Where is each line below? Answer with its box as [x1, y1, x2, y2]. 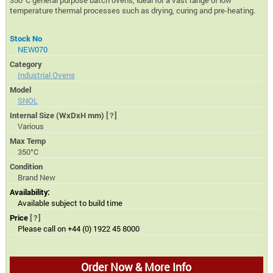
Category [10, 58, 43, 69]
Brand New [17, 172, 55, 182]
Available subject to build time [17, 197, 122, 208]
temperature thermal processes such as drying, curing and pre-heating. [10, 5, 256, 16]
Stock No [10, 33, 43, 43]
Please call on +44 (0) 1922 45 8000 [17, 223, 140, 233]
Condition [10, 161, 43, 171]
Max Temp [10, 135, 46, 146]
